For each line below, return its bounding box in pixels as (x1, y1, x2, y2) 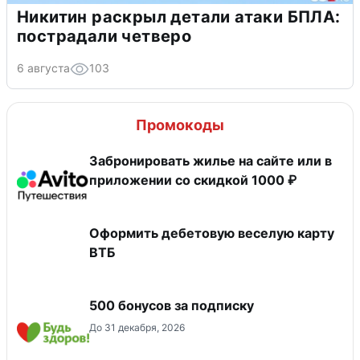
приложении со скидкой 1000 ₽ (89, 172, 297, 189)
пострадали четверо (17, 27, 192, 47)
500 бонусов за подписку (89, 297, 254, 314)
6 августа (17, 61, 70, 76)
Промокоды (136, 117, 224, 134)
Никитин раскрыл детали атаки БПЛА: (17, 7, 341, 27)
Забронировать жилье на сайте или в (89, 153, 332, 170)
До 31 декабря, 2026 (89, 321, 185, 334)
